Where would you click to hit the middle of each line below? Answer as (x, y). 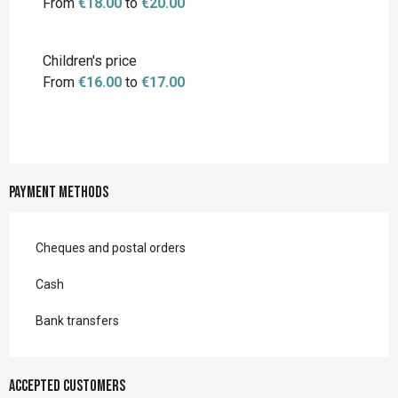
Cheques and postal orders (111, 248)
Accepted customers (67, 386)
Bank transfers (77, 321)
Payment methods (59, 193)
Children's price (90, 61)
